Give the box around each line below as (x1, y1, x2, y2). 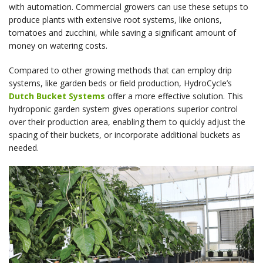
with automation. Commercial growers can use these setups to (9, 1, 248, 13)
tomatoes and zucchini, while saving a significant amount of (9, 27, 236, 39)
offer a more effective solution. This (105, 90, 243, 102)
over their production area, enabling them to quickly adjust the (9, 116, 245, 128)
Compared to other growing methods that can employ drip (9, 65, 232, 76)
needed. (9, 142, 39, 154)
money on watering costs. (9, 40, 107, 52)
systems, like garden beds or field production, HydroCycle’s (9, 77, 232, 89)
